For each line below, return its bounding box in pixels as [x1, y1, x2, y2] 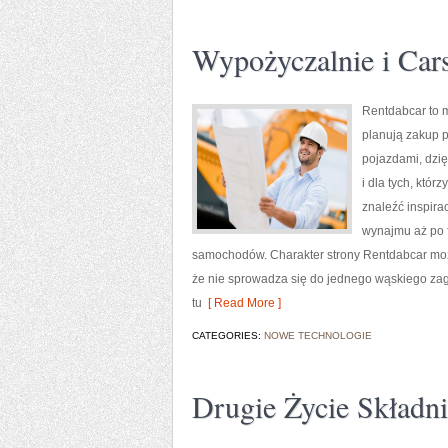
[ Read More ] [202, 296, 281, 310]
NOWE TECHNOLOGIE [264, 330, 372, 341]
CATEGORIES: [192, 330, 264, 341]
